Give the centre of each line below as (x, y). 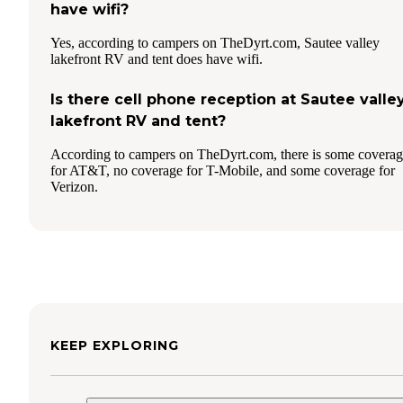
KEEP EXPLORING (115, 345)
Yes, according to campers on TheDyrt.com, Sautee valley (215, 42)
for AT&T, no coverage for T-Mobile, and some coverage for (223, 170)
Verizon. (74, 186)
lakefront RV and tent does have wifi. (157, 58)
